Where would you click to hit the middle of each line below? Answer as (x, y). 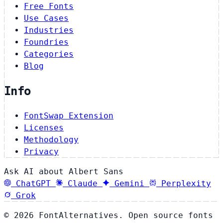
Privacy (41, 152)
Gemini (129, 184)
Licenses (44, 128)
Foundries (46, 42)
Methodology (51, 140)
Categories (49, 54)
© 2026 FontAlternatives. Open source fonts (109, 216)
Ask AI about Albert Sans (64, 172)
